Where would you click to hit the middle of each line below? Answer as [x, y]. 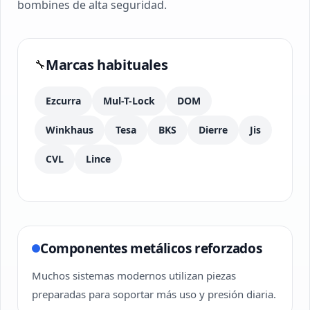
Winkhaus [70, 130]
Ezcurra [63, 101]
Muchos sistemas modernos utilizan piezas [134, 275]
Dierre [213, 130]
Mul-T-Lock [129, 101]
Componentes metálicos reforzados [151, 248]
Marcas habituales [107, 65]
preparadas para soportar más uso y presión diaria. [154, 294]
